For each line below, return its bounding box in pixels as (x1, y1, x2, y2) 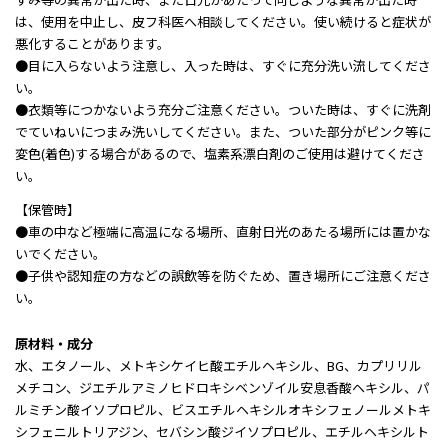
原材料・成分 (15, 334, 93, 354)
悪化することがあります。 (15, 34, 170, 54)
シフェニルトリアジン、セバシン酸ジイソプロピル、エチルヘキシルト (15, 422, 429, 442)
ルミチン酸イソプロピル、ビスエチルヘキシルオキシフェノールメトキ (15, 400, 431, 420)
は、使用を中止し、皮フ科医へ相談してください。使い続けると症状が (15, 12, 431, 32)
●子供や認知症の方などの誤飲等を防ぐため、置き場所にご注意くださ (15, 266, 431, 286)
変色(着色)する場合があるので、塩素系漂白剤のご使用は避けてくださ (15, 144, 425, 164)
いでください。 (15, 244, 106, 264)
